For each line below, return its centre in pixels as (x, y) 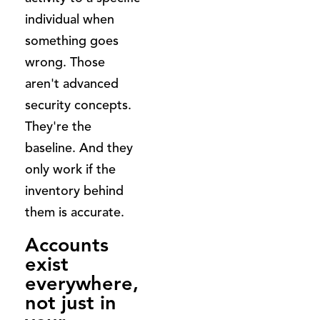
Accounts (67, 245)
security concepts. (78, 105)
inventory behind (74, 190)
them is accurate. (75, 212)
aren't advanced (72, 83)
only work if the (70, 169)
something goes (72, 40)
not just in (71, 302)
